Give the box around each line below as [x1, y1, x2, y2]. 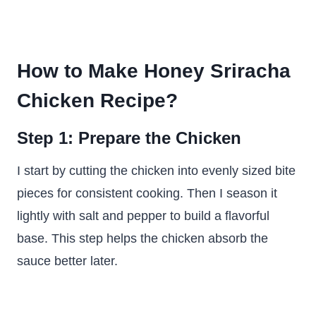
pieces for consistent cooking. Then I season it [17, 186, 277, 200]
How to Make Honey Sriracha [17, 60, 291, 82]
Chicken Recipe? [17, 90, 178, 111]
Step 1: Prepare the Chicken [17, 128, 241, 147]
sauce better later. [17, 254, 118, 268]
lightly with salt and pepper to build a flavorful [17, 209, 269, 223]
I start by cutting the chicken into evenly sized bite [17, 164, 296, 178]
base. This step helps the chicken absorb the [17, 231, 268, 245]
